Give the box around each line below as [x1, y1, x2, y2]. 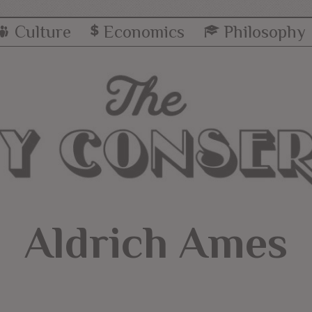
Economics [102, 22, 185, 42]
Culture [14, 22, 71, 42]
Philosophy [224, 22, 306, 42]
